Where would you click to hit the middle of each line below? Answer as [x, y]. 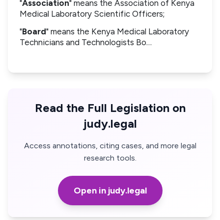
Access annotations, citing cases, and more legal [110, 146]
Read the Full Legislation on [110, 108]
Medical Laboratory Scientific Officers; [92, 14]
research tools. [110, 158]
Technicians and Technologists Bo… [86, 42]
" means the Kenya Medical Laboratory [118, 31]
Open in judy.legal [110, 191]
